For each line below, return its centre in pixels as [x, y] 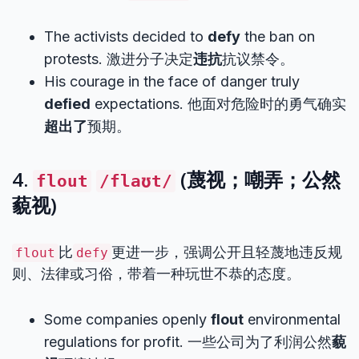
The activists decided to [126, 36]
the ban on [278, 36]
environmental [292, 319]
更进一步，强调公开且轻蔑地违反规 [227, 252]
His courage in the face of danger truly [172, 81]
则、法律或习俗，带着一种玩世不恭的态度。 [156, 274]
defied [67, 104]
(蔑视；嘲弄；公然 [258, 179]
